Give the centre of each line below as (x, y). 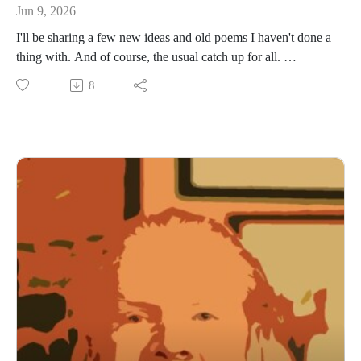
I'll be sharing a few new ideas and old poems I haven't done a (174, 37)
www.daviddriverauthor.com (91, 76)
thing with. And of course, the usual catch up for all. (150, 56)
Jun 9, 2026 (46, 11)
